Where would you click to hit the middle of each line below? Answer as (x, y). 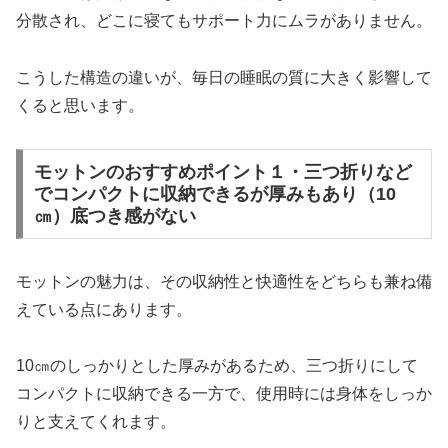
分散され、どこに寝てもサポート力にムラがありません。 (224, 21)
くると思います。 (80, 106)
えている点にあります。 (104, 309)
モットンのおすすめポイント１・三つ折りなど (222, 171)
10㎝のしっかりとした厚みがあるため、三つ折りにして (217, 366)
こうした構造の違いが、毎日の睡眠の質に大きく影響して (224, 78)
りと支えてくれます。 (96, 422)
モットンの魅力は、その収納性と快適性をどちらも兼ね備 (224, 281)
